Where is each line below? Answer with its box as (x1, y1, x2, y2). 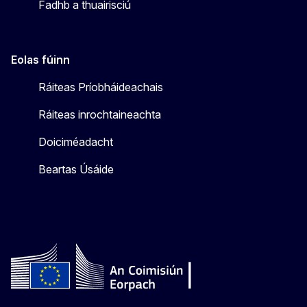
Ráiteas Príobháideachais (38, 80, 163, 95)
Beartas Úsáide (38, 162, 114, 177)
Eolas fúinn (11, 53, 70, 67)
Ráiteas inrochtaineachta (38, 108, 161, 122)
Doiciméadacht (38, 135, 113, 149)
